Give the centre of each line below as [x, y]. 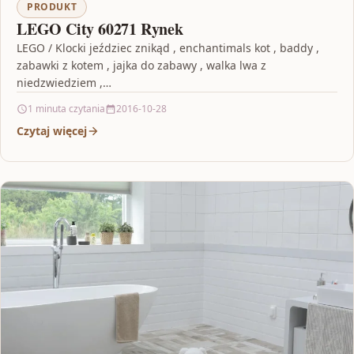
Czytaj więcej [52, 131]
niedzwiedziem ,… [64, 83]
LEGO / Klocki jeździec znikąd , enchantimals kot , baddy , [168, 48]
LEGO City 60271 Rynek [100, 29]
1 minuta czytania [66, 109]
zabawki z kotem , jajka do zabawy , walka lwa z [141, 66]
